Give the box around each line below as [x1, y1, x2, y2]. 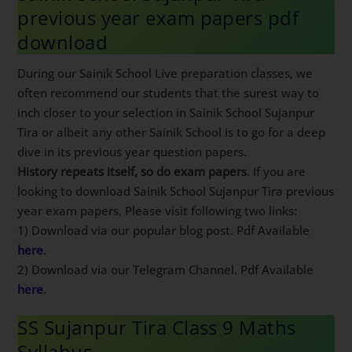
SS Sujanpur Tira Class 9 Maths [17, 313, 296, 340]
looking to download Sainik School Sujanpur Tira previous [17, 183, 335, 200]
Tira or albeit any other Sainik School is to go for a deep [17, 124, 326, 141]
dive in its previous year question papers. [17, 144, 247, 160]
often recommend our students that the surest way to [17, 85, 320, 101]
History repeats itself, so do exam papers [17, 163, 247, 180]
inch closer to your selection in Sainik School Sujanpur [17, 104, 315, 121]
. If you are [247, 163, 306, 180]
